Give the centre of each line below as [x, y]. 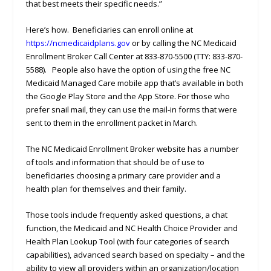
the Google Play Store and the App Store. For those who [128, 96]
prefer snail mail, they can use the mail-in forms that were [131, 110]
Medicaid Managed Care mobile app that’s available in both [134, 83]
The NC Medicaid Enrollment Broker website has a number [132, 149]
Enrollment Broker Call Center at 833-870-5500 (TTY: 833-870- [134, 57]
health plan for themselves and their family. [106, 188]
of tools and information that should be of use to [115, 162]
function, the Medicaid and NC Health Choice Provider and [132, 228]
